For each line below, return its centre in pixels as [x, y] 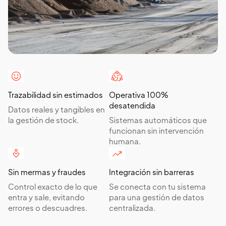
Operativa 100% [139, 96]
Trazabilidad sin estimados [55, 96]
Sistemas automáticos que [158, 121]
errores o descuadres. [48, 209]
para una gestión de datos [157, 198]
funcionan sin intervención [156, 131]
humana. [125, 142]
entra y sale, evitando [46, 198]
